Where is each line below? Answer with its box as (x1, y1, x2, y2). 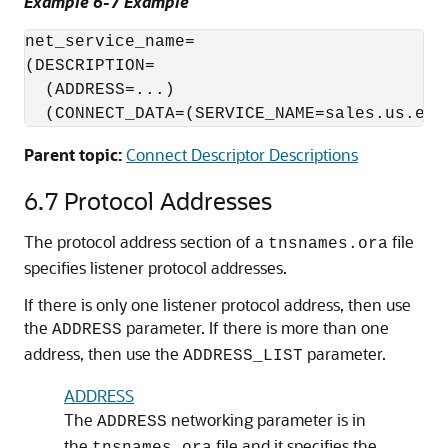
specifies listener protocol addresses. (24, 257, 287, 278)
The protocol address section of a (24, 231, 268, 252)
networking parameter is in (167, 409, 366, 430)
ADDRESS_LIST (183, 347, 303, 365)
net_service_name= (25, 33, 195, 51)
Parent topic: (24, 144, 122, 165)
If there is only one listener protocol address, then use (24, 294, 411, 315)
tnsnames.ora (268, 235, 388, 253)
